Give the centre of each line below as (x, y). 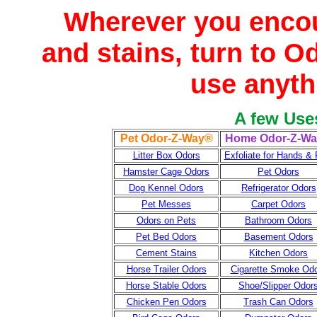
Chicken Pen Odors (166, 302)
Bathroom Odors (278, 220)
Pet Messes (166, 204)
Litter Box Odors (166, 155)
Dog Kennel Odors (166, 188)
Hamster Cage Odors (166, 172)
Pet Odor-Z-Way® (166, 138)
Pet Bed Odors (166, 237)
